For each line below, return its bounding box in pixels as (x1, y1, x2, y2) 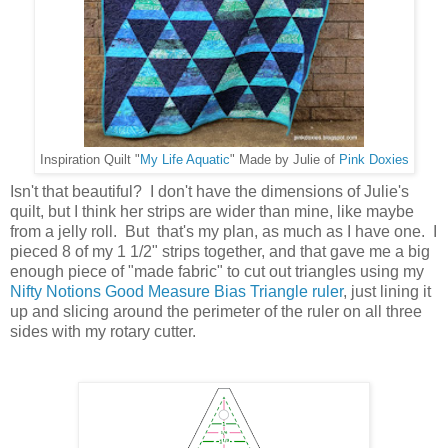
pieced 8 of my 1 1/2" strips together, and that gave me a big (10, 242, 430, 260)
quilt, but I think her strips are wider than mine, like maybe (10, 202, 414, 220)
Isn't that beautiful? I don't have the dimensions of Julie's (10, 182, 409, 200)
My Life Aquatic (139, 152, 230, 167)
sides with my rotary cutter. (10, 322, 204, 340)
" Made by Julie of (229, 152, 339, 167)
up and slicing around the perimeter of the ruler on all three (10, 302, 422, 320)
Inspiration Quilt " (39, 152, 140, 167)
